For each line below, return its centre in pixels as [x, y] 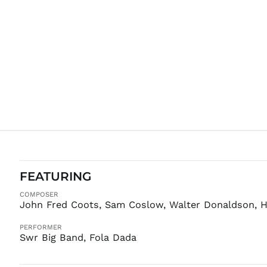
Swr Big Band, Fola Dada [78, 237]
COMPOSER [39, 194]
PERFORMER [41, 227]
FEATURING [55, 176]
